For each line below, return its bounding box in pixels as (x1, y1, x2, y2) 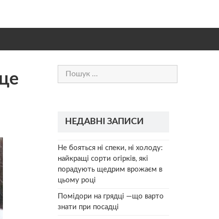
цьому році (58, 176, 96, 184)
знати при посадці (58, 203, 119, 211)
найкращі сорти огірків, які (58, 154, 148, 162)
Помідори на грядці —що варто (58, 192, 164, 200)
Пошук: (57, 66, 83, 73)
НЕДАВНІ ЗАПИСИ (65, 117, 144, 126)
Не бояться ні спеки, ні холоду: (58, 144, 163, 152)
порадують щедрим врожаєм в (58, 165, 162, 173)
